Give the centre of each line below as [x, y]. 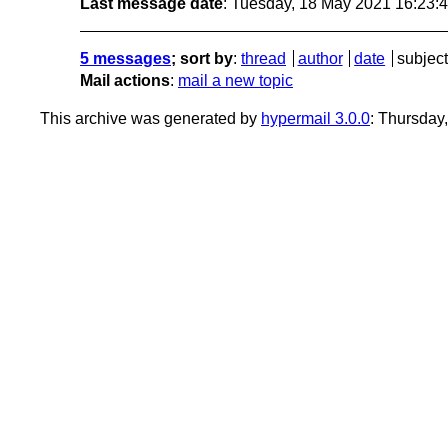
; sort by [202, 58]
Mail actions [125, 80]
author [320, 58]
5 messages [125, 58]
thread [263, 58]
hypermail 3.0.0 [315, 118]
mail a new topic [235, 80]
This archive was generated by [150, 118]
